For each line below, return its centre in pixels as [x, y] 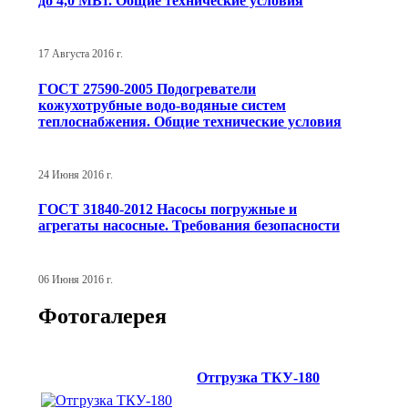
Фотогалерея [102, 316]
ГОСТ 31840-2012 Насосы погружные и [168, 209]
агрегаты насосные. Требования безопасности [189, 226]
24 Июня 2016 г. [76, 174]
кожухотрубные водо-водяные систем [162, 105]
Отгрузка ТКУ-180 [258, 377]
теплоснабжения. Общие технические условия [190, 121]
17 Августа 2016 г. [81, 54]
